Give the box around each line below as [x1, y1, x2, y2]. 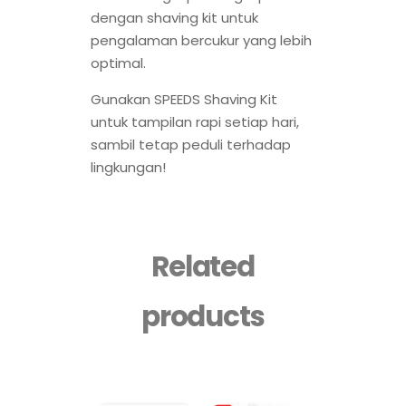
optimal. [91, 53, 146, 73]
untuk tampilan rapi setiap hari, [91, 112, 299, 132]
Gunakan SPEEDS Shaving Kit [91, 90, 277, 110]
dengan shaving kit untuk [91, 8, 258, 28]
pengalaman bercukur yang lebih [91, 31, 312, 51]
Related [151, 246, 255, 286]
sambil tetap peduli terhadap [91, 135, 291, 155]
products [141, 295, 265, 336]
